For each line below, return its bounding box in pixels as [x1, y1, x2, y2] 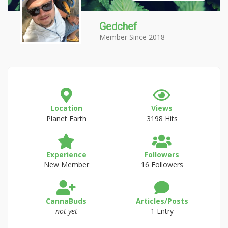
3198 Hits [146, 113, 178, 123]
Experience [46, 150, 87, 159]
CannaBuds [46, 196, 87, 206]
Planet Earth [46, 113, 87, 123]
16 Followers [140, 160, 183, 169]
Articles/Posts [135, 196, 188, 206]
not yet [55, 206, 77, 216]
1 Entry [150, 206, 174, 216]
